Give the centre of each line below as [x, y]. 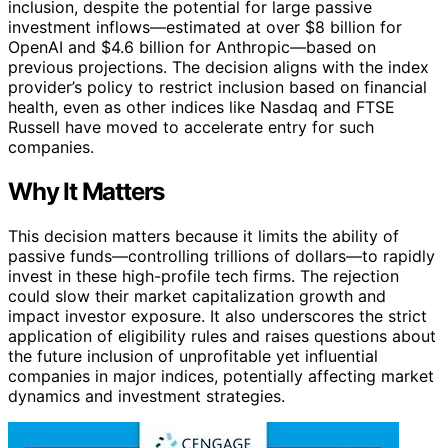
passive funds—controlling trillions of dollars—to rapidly [221, 255]
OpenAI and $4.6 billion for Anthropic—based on [192, 46]
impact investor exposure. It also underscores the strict [217, 315]
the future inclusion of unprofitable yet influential [193, 355]
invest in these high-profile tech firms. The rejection [203, 275]
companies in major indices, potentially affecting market [221, 375]
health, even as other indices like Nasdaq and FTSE [201, 106]
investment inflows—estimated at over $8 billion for [205, 26]
